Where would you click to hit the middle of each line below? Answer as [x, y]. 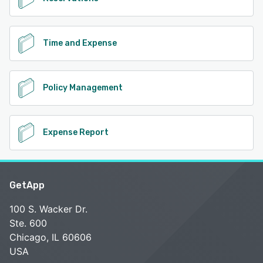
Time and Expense [80, 43]
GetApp [27, 185]
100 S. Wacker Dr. [48, 209]
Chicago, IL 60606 [50, 237]
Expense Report [76, 132]
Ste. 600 [28, 223]
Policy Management [83, 87]
